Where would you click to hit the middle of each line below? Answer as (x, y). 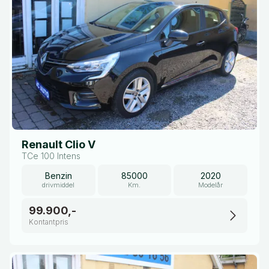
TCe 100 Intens (51, 156)
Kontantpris (49, 222)
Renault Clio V (59, 145)
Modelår (211, 185)
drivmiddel (59, 185)
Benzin (58, 176)
